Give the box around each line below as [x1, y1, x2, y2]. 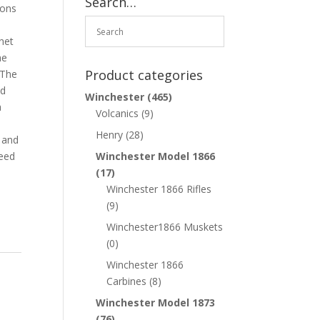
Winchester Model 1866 [96, 149, 216, 163]
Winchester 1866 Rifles [106, 182, 212, 196]
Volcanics [96, 106, 139, 120]
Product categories [85, 66, 204, 84]
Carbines [106, 274, 147, 288]
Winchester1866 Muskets [106, 220, 224, 234]
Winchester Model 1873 [96, 296, 216, 309]
